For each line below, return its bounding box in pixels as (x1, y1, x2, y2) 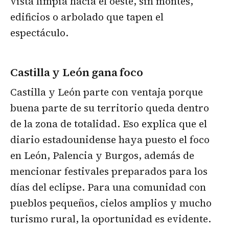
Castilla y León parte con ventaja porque (10, 85, 203, 99)
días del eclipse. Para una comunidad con (10, 180, 206, 194)
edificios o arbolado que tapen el (10, 10, 164, 24)
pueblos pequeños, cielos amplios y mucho (10, 196, 212, 210)
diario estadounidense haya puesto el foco (10, 133, 210, 147)
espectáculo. (10, 26, 68, 40)
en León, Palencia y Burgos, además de (10, 149, 194, 163)
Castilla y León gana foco (10, 64, 143, 80)
